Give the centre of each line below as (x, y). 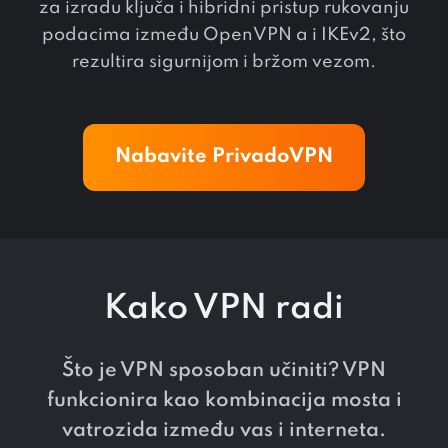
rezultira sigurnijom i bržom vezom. (224, 62)
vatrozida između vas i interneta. (224, 431)
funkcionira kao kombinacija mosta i (224, 401)
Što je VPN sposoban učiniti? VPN (224, 371)
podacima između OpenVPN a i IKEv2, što (224, 35)
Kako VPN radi (224, 309)
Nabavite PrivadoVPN (224, 157)
